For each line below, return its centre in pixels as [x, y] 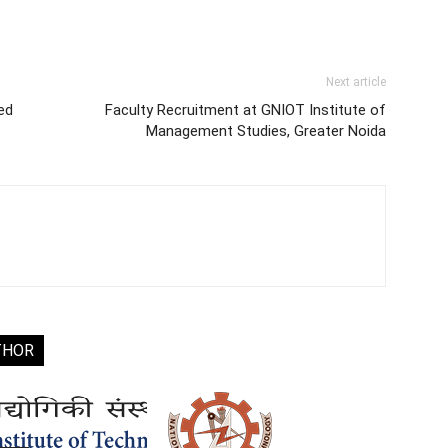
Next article [356, 82]
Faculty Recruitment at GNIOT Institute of [245, 110]
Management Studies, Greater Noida [266, 131]
